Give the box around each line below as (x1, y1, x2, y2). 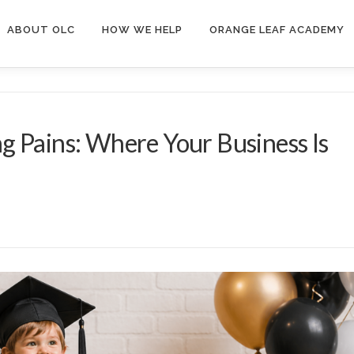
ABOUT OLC (7, 24, 75, 36)
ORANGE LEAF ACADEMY (209, 24, 345, 36)
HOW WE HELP (102, 24, 183, 36)
